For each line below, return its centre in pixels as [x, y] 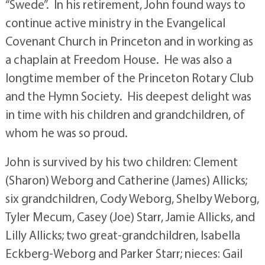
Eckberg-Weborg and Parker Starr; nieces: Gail [124, 253]
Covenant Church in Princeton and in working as [129, 41]
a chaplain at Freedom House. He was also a [118, 59]
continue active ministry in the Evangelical [115, 22]
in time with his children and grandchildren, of [125, 114]
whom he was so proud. [66, 132]
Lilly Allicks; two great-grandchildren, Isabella [122, 235]
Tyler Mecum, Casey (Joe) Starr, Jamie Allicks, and [130, 216]
